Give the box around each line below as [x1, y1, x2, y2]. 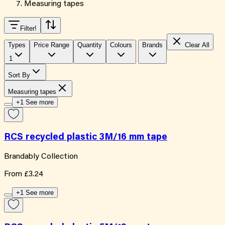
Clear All [183, 41, 209, 49]
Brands [142, 41, 163, 49]
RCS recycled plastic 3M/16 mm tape [4, 132, 167, 142]
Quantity [77, 41, 102, 49]
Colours [110, 41, 132, 49]
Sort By [8, 71, 30, 79]
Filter [20, 25, 35, 32]
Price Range [34, 41, 69, 49]
